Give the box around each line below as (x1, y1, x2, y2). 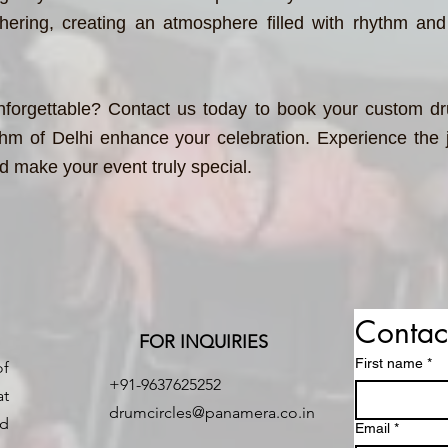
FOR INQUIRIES (139, 331, 268, 353)
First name (355, 355, 423, 371)
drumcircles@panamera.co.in (109, 403, 315, 422)
